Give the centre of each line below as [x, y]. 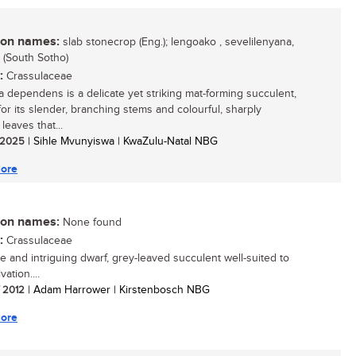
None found [91, 222]
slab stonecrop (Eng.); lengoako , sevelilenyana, [177, 42]
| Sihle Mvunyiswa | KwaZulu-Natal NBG [121, 141]
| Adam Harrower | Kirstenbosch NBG [117, 290]
